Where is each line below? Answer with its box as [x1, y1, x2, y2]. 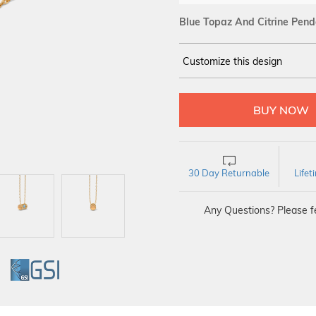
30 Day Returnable [188, 167, 269, 178]
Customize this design [183, 55, 282, 68]
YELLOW [202, 87, 241, 98]
